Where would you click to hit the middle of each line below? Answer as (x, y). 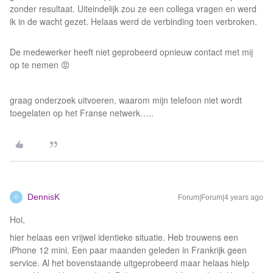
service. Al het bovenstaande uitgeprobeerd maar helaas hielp (129, 263)
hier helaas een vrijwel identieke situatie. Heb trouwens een (124, 237)
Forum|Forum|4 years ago (221, 197)
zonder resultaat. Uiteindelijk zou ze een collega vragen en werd (133, 9)
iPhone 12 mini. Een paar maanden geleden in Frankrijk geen (128, 250)
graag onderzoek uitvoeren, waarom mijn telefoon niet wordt (126, 100)
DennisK (44, 197)
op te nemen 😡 (40, 65)
